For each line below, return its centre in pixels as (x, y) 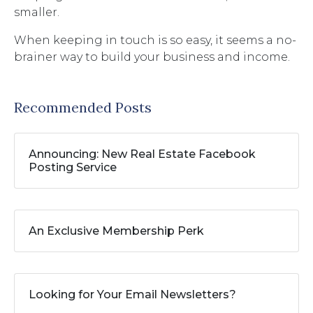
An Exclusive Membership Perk (116, 231)
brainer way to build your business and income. (152, 57)
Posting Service (73, 167)
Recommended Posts (83, 107)
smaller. (37, 12)
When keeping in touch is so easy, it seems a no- (155, 40)
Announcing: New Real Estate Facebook (142, 154)
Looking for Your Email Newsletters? (132, 294)
